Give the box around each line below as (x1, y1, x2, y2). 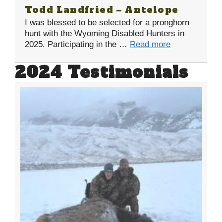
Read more (130, 39, 170, 49)
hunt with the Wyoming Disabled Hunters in (25, 28, 184, 38)
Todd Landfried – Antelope (25, 3, 178, 16)
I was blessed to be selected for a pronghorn (25, 17, 189, 27)
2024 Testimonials (15, 61, 189, 83)
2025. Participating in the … (25, 39, 130, 49)
